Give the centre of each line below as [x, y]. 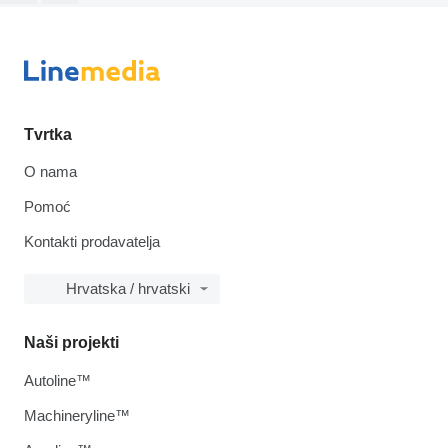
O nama [50, 172]
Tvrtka [48, 135]
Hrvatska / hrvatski [128, 289]
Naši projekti [71, 343]
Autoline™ [57, 381]
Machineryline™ [77, 416]
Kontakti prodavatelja [92, 242]
